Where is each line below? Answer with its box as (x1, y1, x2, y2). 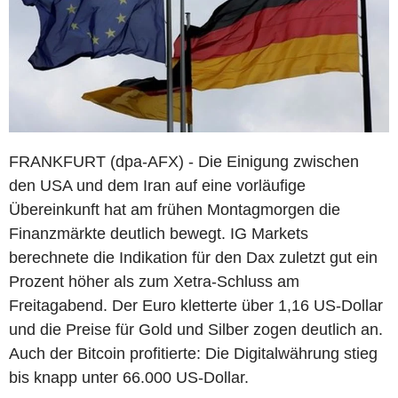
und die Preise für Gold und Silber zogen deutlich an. (9, 320, 383, 338)
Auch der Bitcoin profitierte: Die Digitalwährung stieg (9, 344, 378, 362)
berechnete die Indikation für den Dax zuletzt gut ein (9, 248, 378, 267)
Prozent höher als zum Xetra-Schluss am (9, 272, 299, 291)
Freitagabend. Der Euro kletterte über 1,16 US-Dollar (9, 296, 383, 314)
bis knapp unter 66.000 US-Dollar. (9, 368, 249, 386)
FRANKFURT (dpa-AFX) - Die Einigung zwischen (9, 152, 359, 171)
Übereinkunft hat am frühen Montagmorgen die (9, 200, 340, 219)
